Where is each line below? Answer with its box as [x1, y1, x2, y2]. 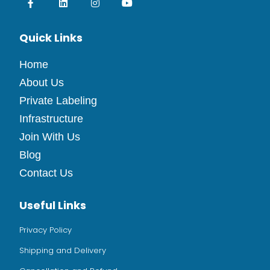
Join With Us [19, 131, 80, 143]
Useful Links [19, 198, 86, 213]
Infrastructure [19, 113, 83, 125]
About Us [19, 77, 64, 89]
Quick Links [19, 30, 83, 46]
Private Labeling [19, 95, 97, 107]
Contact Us [19, 167, 73, 180]
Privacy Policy [19, 224, 72, 236]
